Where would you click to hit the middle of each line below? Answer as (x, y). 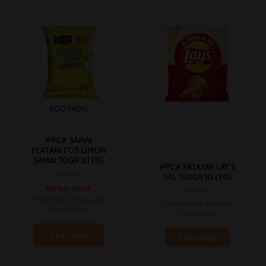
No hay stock (69, 188)
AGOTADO (69, 109)
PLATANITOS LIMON (69, 151)
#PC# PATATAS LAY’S (197, 167)
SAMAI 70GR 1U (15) (69, 161)
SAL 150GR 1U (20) (197, 177)
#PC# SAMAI (69, 140)
